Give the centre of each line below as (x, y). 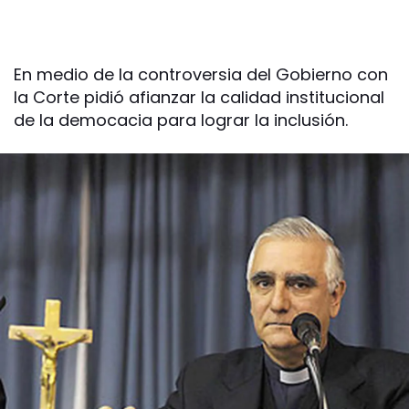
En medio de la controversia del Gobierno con (201, 74)
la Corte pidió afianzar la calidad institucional (199, 97)
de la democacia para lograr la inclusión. (181, 120)
